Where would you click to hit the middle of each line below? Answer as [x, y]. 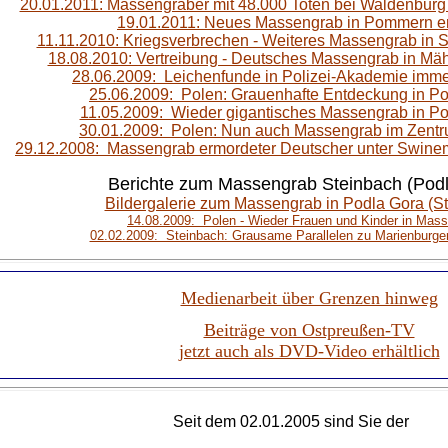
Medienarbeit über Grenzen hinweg [309, 298]
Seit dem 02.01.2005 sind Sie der [293, 421]
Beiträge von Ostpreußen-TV [309, 330]
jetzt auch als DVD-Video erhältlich [309, 351]
